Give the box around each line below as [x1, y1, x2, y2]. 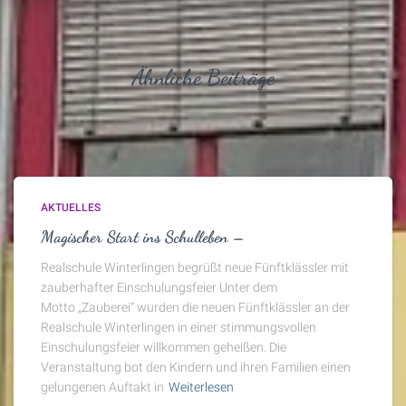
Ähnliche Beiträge [131, 64, 275, 91]
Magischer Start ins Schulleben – [41, 227, 246, 246]
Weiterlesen [169, 380, 234, 394]
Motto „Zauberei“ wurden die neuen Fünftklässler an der [41, 300, 350, 314]
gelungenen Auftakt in [41, 380, 164, 394]
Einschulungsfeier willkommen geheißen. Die [41, 340, 286, 354]
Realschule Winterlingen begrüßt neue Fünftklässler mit [41, 260, 349, 275]
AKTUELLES [41, 201, 101, 214]
